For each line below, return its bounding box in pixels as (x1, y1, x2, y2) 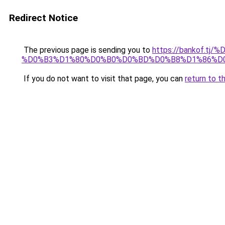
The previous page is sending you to (22, 45, 152, 55)
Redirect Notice (9, 12, 78, 24)
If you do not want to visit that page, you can (22, 74, 185, 83)
